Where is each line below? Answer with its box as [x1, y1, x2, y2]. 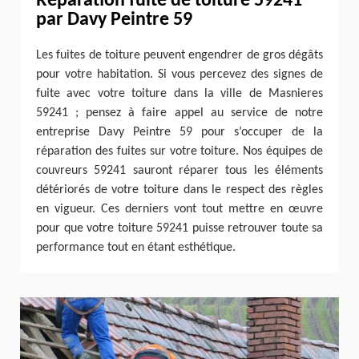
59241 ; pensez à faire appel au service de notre [36, 106, 323, 119]
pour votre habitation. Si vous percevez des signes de [36, 67, 323, 81]
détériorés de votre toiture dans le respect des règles [36, 183, 323, 196]
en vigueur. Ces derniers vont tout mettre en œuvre [36, 202, 323, 216]
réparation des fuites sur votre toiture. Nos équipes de [36, 144, 323, 158]
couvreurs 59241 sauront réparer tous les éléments [36, 163, 323, 177]
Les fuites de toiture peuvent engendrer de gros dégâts [36, 48, 323, 62]
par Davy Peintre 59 [36, 10, 192, 30]
